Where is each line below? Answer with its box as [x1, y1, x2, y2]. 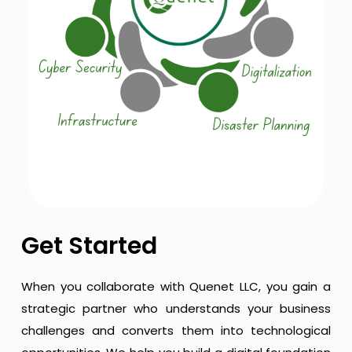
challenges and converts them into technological [20, 321, 332, 339]
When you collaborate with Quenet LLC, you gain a [20, 277, 332, 295]
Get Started [20, 229, 157, 262]
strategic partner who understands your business [20, 299, 332, 317]
